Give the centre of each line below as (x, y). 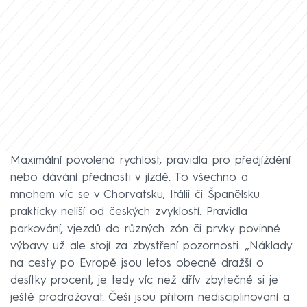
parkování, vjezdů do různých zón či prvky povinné (145, 229)
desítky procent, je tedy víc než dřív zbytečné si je (144, 280)
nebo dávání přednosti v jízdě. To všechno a (129, 177)
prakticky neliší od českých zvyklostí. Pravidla (129, 212)
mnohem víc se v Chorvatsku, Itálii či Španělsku (135, 195)
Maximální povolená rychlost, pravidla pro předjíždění (150, 160)
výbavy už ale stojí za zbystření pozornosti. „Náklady (151, 246)
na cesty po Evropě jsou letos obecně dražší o (137, 263)
